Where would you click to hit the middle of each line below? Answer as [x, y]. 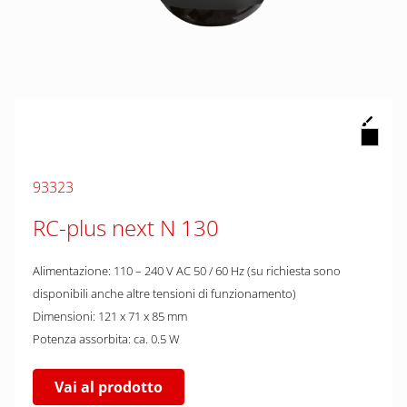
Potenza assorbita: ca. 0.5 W [106, 339]
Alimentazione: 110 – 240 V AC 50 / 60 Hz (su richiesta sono [187, 271]
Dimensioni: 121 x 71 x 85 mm [110, 316]
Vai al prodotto [109, 387]
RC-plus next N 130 [126, 228]
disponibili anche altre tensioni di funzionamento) [164, 293]
